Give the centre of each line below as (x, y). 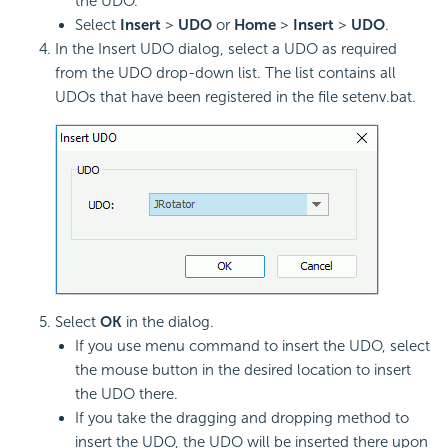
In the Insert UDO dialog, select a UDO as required (226, 49)
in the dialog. (168, 322)
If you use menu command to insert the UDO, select (252, 346)
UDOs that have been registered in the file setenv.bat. (235, 97)
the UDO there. (126, 394)
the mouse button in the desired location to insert (243, 370)
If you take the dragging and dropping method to (242, 418)
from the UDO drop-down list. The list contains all (225, 73)
